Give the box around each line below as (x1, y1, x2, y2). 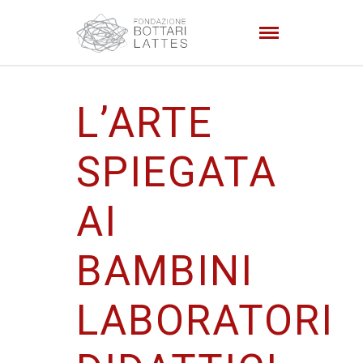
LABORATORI (76, 297, 334, 344)
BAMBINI (76, 247, 254, 295)
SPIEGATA (76, 148, 277, 196)
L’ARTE (76, 99, 213, 147)
